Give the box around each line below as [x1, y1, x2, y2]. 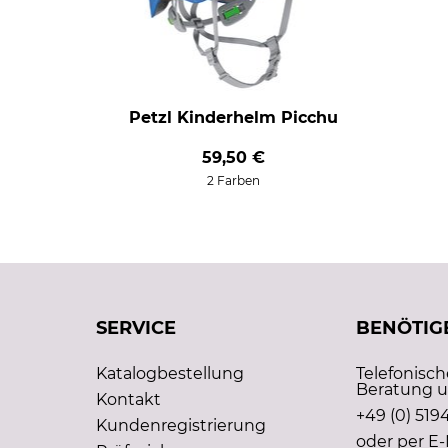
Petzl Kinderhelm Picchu [128, 108, 338, 128]
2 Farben [206, 173, 260, 189]
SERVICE [96, 317, 176, 340]
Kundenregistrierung [96, 416, 266, 436]
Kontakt [96, 390, 161, 410]
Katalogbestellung [96, 364, 244, 384]
